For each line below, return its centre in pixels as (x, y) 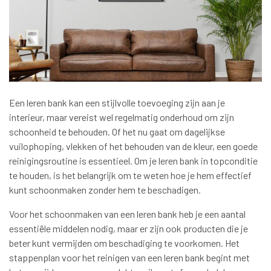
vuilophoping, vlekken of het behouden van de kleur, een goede (133, 146)
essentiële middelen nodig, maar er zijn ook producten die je (129, 229)
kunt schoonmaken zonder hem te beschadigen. (105, 190)
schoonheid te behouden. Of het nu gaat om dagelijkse (117, 132)
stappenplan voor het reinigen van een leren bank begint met (129, 258)
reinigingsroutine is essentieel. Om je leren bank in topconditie (133, 161)
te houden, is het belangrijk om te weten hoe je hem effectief (130, 175)
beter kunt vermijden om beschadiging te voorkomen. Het (124, 243)
